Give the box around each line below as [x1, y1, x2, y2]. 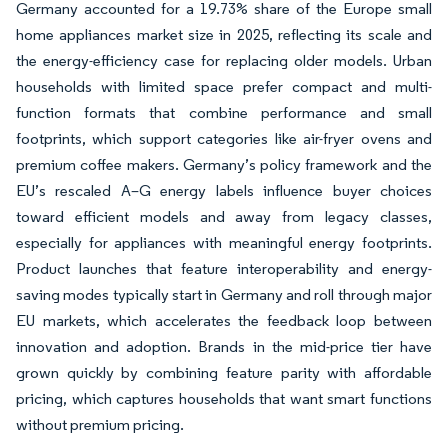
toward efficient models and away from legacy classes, [16, 206, 432, 226]
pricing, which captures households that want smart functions [16, 388, 432, 408]
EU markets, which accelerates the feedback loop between [16, 310, 432, 330]
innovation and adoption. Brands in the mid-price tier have [16, 336, 432, 356]
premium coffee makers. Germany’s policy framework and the [16, 154, 432, 174]
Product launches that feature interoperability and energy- [16, 258, 432, 278]
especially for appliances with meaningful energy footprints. [16, 232, 432, 252]
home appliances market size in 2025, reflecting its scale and [16, 24, 432, 44]
